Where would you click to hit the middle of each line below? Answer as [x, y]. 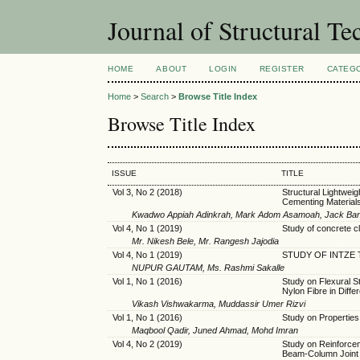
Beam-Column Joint [320, 353]
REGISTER [282, 69]
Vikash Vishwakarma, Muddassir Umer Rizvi [219, 303]
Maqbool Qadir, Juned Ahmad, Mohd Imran [215, 330]
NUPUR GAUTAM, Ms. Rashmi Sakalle [209, 267]
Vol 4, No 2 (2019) [147, 344]
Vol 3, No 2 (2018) [147, 192]
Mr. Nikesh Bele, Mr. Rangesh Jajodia [206, 241]
